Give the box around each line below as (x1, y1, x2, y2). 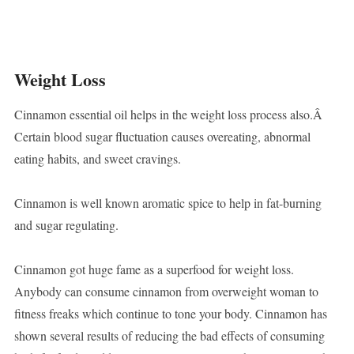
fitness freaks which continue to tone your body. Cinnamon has (13, 305, 327, 322)
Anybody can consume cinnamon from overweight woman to (13, 283, 318, 300)
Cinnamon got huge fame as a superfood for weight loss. (13, 261, 294, 278)
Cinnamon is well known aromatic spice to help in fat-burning (13, 194, 322, 212)
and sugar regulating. (13, 217, 119, 234)
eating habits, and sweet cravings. (13, 150, 181, 168)
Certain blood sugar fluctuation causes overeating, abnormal (13, 128, 311, 145)
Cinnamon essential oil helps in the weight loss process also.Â (13, 106, 326, 123)
